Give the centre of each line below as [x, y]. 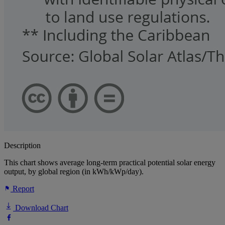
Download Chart [41, 208]
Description [22, 146]
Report [22, 189]
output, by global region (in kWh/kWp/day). [74, 172]
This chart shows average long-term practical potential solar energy [110, 163]
